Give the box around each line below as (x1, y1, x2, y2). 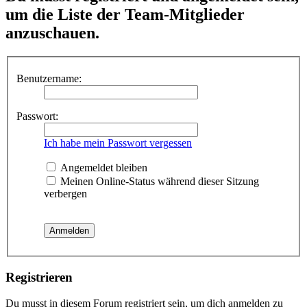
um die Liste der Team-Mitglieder (5, 5, 245, 24)
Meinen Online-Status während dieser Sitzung (58, 175, 259, 187)
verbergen (44, 187, 87, 199)
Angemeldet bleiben (58, 161, 147, 173)
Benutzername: (16, 72, 82, 84)
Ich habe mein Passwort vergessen (44, 136, 192, 149)
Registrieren (5, 269, 73, 284)
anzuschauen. (5, 24, 99, 42)
